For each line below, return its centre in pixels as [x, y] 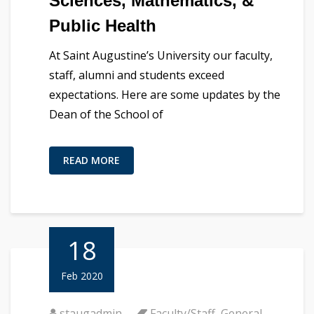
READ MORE [91, 160]
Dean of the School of [106, 114]
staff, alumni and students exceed [137, 75]
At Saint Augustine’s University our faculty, [161, 55]
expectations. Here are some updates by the [165, 94]
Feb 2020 [82, 275]
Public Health [103, 25]
